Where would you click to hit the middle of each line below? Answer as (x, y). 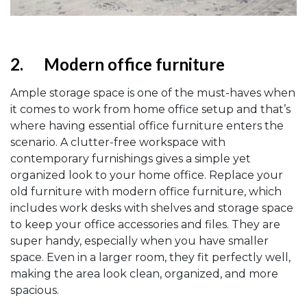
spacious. (35, 291)
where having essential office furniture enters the (147, 126)
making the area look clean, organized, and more (144, 274)
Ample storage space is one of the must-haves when (153, 93)
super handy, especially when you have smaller (139, 241)
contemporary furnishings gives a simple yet (131, 159)
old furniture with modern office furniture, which (146, 192)
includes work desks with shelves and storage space (152, 208)
